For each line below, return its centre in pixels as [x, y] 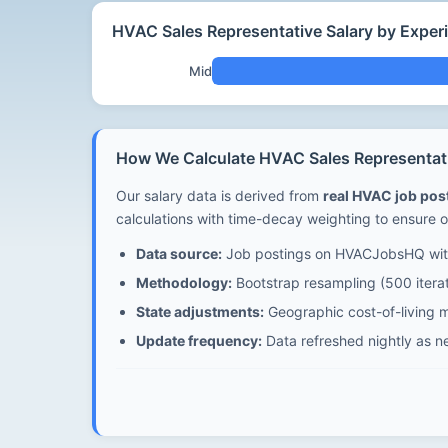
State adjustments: [200, 311]
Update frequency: [199, 340]
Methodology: [184, 282]
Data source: [179, 253]
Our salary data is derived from [219, 195]
